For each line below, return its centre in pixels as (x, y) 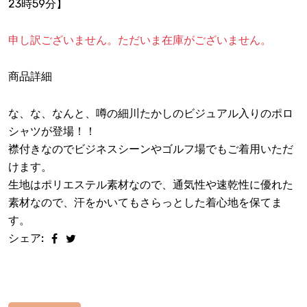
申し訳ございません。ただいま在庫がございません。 (140, 40)
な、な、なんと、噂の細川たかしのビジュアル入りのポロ (151, 114)
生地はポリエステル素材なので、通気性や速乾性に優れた (151, 185)
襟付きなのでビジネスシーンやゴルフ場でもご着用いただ (151, 149)
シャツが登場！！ (52, 132)
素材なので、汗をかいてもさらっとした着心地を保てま (145, 203)
